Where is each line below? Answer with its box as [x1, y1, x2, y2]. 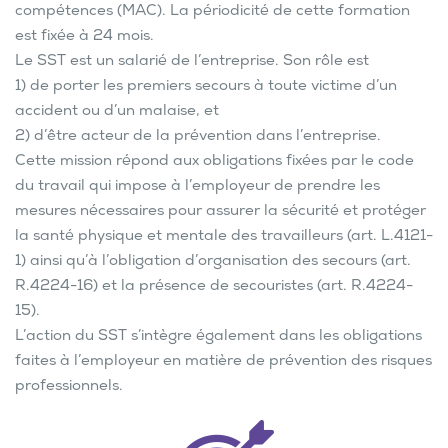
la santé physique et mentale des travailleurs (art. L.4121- [15, 228, 433, 247]
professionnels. [15, 378, 123, 397]
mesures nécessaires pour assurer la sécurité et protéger [15, 203, 426, 222]
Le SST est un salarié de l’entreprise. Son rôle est [15, 53, 369, 72]
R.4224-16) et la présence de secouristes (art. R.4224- [15, 278, 413, 297]
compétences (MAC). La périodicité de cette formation [15, 3, 410, 22]
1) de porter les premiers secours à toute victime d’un [15, 78, 397, 97]
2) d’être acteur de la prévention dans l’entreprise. [15, 128, 381, 147]
